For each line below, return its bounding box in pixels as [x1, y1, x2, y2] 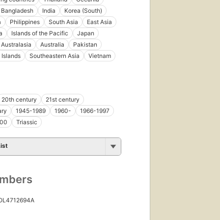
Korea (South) [64, 6, 102, 14]
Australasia [1, 40, 31, 48]
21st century [46, 95, 80, 103]
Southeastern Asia [29, 52, 80, 59]
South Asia [49, 18, 78, 26]
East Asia [87, 18, 112, 26]
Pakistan [73, 40, 97, 48]
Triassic [16, 118, 37, 126]
